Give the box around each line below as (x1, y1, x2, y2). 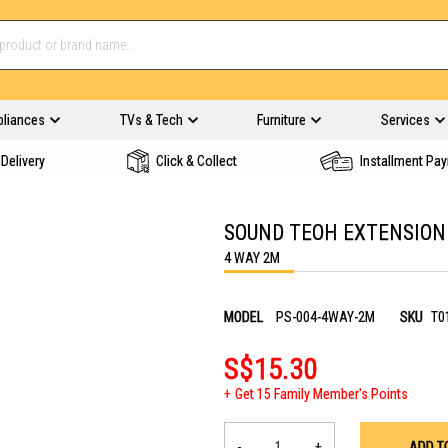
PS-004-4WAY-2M (276, 309, 375, 325)
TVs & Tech (119, 112, 183, 128)
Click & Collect (156, 153, 237, 169)
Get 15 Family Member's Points (235, 386, 408, 402)
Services (380, 112, 430, 128)
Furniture (257, 112, 306, 128)
